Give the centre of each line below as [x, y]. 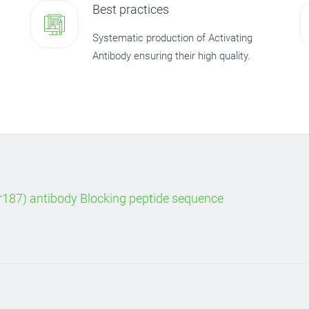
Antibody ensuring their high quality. [171, 56]
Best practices [131, 9]
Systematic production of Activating [172, 38]
